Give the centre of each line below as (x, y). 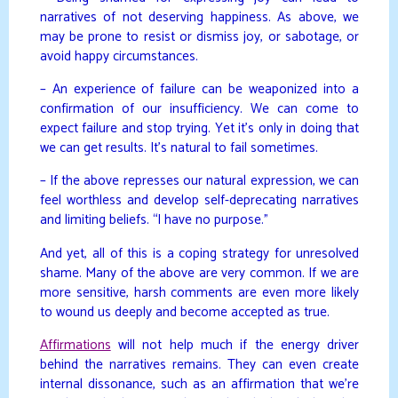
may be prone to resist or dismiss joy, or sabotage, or (199, 36)
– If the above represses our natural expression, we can (199, 181)
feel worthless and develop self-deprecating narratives (199, 201)
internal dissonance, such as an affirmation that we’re (199, 385)
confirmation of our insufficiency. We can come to (199, 109)
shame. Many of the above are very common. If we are (199, 273)
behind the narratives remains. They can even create (199, 365)
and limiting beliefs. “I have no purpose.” (154, 220)
